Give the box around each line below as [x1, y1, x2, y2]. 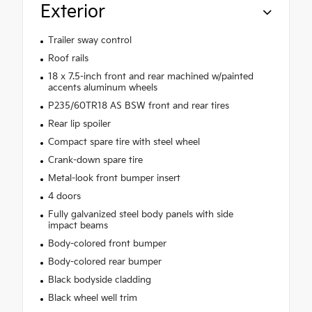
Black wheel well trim [47, 292, 137, 304]
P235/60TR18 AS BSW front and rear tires [47, 100, 229, 112]
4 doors [47, 191, 81, 203]
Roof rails [47, 53, 88, 65]
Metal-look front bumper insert [47, 173, 180, 185]
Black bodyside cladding [47, 274, 151, 286]
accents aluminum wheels [47, 82, 157, 94]
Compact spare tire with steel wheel [47, 136, 200, 148]
